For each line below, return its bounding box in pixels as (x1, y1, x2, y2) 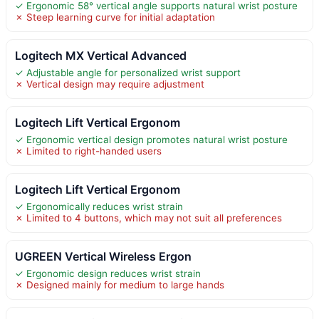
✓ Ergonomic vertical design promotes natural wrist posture (15, 133, 288, 145)
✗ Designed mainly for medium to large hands (15, 278, 224, 291)
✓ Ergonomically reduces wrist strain (15, 200, 183, 212)
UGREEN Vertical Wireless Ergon (15, 249, 192, 263)
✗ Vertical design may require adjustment (15, 78, 204, 90)
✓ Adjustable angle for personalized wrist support (15, 66, 241, 78)
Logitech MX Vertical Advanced (15, 48, 187, 63)
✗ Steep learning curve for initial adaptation (15, 11, 215, 23)
